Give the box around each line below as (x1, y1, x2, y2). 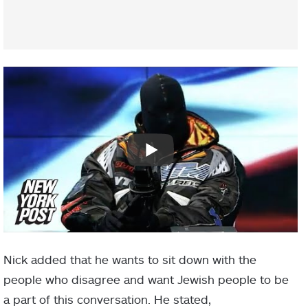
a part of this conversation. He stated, (3, 291, 211, 306)
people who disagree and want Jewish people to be (3, 272, 289, 286)
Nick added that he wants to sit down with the (3, 252, 256, 266)
